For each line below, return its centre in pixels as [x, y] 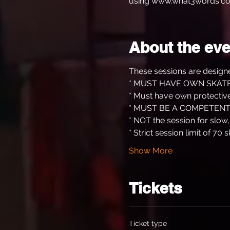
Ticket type [148, 223]
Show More [150, 150]
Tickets [155, 188]
